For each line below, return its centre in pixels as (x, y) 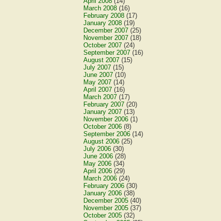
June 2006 (98, 156)
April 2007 (98, 90)
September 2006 (107, 134)
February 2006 (104, 186)
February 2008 (104, 16)
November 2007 (106, 38)
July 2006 (97, 149)
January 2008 (103, 23)
